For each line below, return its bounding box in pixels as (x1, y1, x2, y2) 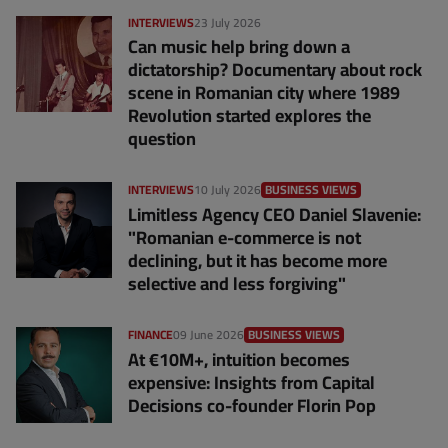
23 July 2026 (194, 11, 261, 35)
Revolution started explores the (128, 99, 371, 133)
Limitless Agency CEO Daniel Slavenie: (128, 198, 421, 232)
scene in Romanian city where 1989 (128, 76, 400, 110)
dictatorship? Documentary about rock (128, 53, 422, 87)
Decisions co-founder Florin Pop (128, 389, 376, 423)
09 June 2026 (173, 323, 244, 347)
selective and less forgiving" (128, 267, 346, 301)
